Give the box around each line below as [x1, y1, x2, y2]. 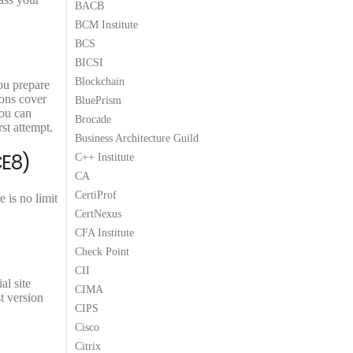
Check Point [75, 245, 129, 258]
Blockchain [75, 75, 124, 87]
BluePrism [75, 94, 121, 106]
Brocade [75, 113, 111, 125]
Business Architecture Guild [75, 132, 199, 144]
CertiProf [75, 188, 117, 201]
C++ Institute [75, 150, 134, 163]
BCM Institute [75, 18, 138, 31]
